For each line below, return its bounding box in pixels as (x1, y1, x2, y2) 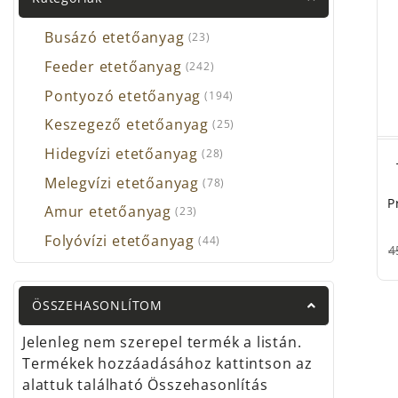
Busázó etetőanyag (44, 28, 185, 48)
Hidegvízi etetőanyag (44, 144, 198, 163)
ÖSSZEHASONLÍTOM (32, 297, 163, 314)
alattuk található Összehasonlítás (22, 375, 268, 395)
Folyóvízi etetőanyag (44, 231, 195, 251)
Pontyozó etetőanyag (44, 85, 202, 106)
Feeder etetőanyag (44, 56, 182, 76)
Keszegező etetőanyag (44, 115, 209, 135)
